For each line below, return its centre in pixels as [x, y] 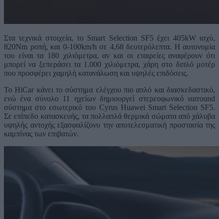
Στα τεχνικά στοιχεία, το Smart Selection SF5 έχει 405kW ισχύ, [109, 38]
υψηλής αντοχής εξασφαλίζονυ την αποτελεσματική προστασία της [109, 125]
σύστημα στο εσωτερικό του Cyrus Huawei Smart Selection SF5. [109, 108]
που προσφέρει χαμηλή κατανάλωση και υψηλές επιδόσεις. [96, 73]
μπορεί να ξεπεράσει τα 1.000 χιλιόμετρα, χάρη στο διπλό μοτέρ [109, 65]
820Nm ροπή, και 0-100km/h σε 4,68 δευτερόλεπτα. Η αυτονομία [109, 47]
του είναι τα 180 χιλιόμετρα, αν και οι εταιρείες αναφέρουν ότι [109, 56]
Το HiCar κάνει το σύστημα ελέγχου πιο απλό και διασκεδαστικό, [109, 90]
